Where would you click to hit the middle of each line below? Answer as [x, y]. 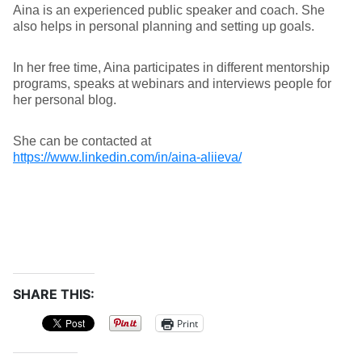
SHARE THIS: [54, 294]
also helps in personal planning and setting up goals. [164, 26]
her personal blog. [65, 100]
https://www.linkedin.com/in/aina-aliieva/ [127, 157]
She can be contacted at [82, 141]
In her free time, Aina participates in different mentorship [171, 67]
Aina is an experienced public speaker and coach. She [169, 10]
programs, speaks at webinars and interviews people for [172, 84]
